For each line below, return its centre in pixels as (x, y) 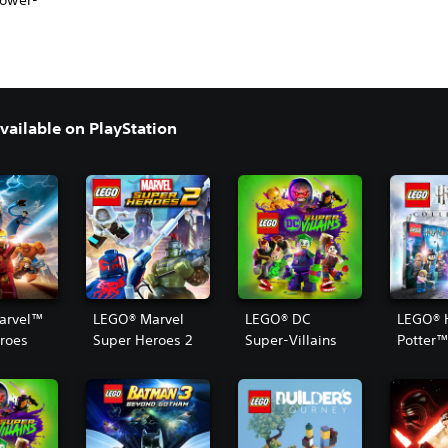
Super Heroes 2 (142, 340)
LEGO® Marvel (138, 319)
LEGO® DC (277, 319)
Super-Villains (290, 340)
